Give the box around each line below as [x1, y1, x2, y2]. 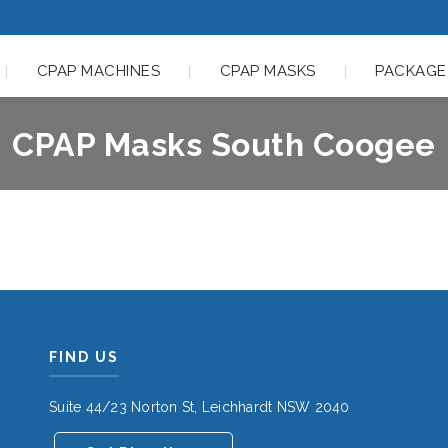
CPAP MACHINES [36, 62, 160, 80]
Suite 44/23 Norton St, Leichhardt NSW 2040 [49, 399, 350, 415]
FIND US [49, 349, 119, 365]
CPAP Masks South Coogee [12, 126, 436, 163]
